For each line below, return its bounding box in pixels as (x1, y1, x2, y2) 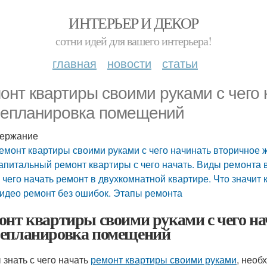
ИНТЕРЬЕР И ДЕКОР (69, 13, 198, 33)
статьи (162, 54, 198, 72)
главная (52, 54, 97, 72)
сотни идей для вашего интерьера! (55, 33, 212, 49)
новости (107, 54, 151, 72)
